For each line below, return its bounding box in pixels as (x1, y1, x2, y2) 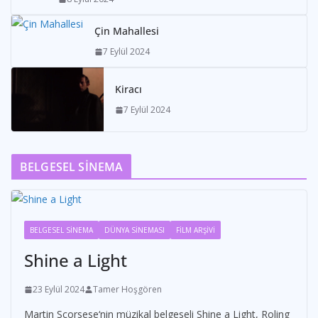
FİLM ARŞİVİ (176, 225, 215, 236)
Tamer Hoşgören (93, 283, 162, 296)
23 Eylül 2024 (33, 283, 84, 296)
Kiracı (115, 82, 142, 97)
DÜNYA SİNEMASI (104, 225, 165, 236)
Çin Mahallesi (94, 24, 159, 38)
